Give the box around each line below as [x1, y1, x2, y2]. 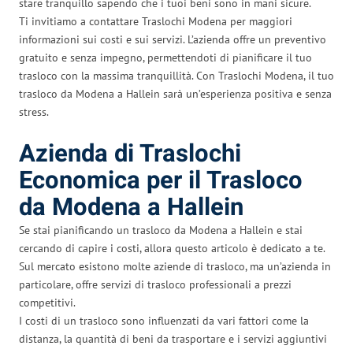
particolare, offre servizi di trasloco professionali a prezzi [19, 277, 292, 292]
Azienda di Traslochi [19, 136, 241, 172]
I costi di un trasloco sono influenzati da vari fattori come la [19, 313, 309, 328]
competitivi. [19, 295, 76, 310]
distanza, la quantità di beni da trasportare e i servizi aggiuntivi [19, 331, 327, 346]
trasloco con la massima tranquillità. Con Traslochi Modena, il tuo [19, 68, 334, 83]
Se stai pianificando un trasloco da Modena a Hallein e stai [19, 222, 303, 237]
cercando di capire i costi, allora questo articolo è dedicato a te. [19, 240, 325, 255]
